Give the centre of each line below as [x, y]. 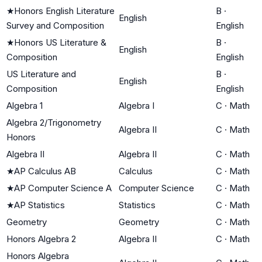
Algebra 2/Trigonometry [54, 122]
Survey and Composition [55, 25]
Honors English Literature [64, 11]
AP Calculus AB [45, 171]
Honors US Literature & [60, 42]
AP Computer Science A [63, 188]
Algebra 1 [25, 105]
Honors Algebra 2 [41, 239]
